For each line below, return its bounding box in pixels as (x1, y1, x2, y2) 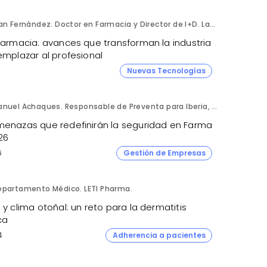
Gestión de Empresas (123, 147, 206, 158)
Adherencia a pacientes (112, 229, 206, 240)
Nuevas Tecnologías (126, 65, 206, 76)
